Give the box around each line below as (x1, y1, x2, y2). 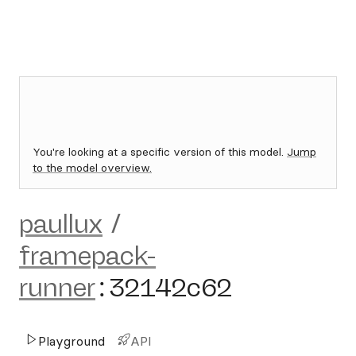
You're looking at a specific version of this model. (33, 145, 287, 159)
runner (19, 273, 95, 303)
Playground (38, 333, 105, 349)
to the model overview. (33, 161, 152, 175)
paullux (19, 209, 103, 239)
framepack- (19, 241, 156, 271)
